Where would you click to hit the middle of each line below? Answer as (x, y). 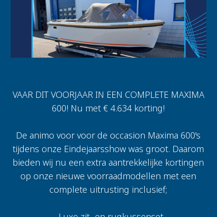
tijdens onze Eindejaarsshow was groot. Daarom (108, 149)
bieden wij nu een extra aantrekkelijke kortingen (108, 163)
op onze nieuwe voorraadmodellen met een (108, 176)
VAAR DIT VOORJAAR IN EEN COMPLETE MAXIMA (108, 95)
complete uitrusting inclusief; (108, 190)
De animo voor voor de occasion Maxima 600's (108, 135)
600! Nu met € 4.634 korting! (108, 108)
